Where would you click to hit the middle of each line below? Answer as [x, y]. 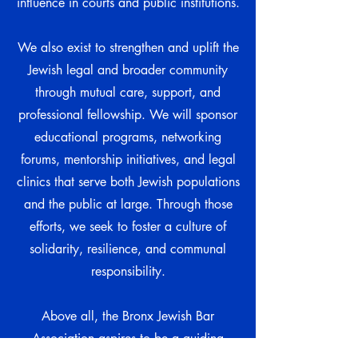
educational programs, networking [128, 137]
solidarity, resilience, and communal [128, 249]
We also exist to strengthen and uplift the [128, 48]
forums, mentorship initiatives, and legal [128, 159]
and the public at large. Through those [128, 204]
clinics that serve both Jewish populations [128, 182]
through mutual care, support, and [128, 92]
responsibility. [128, 271]
